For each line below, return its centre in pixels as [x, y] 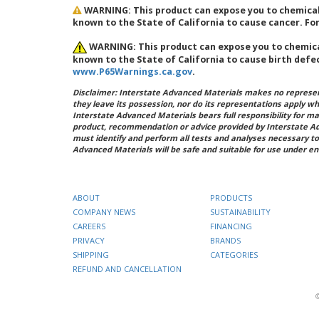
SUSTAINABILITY [240, 211]
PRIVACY [89, 240]
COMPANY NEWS [104, 211]
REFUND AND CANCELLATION [127, 268]
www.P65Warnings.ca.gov [132, 72]
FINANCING [231, 226]
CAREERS [89, 226]
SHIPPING [91, 254]
